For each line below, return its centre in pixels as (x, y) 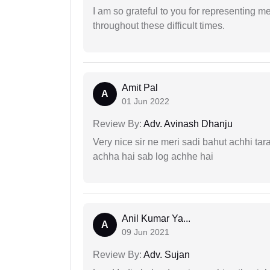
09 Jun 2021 (146, 232)
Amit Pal (140, 88)
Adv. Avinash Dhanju (187, 124)
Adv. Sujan (166, 255)
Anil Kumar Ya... (156, 219)
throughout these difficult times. (159, 26)
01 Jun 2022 (146, 102)
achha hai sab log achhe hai (153, 157)
